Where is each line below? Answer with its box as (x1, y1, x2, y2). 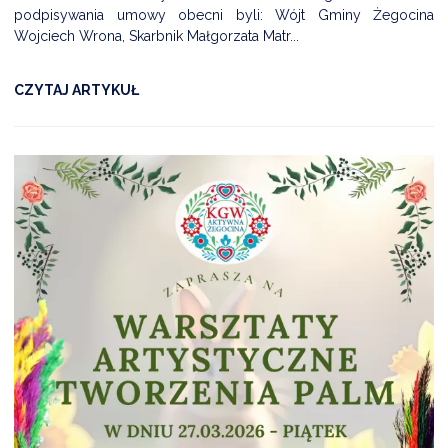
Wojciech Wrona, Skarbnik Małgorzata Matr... (14, 28, 299, 44)
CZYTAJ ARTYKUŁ (14, 82, 139, 98)
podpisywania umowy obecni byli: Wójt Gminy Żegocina (14, 7, 434, 23)
